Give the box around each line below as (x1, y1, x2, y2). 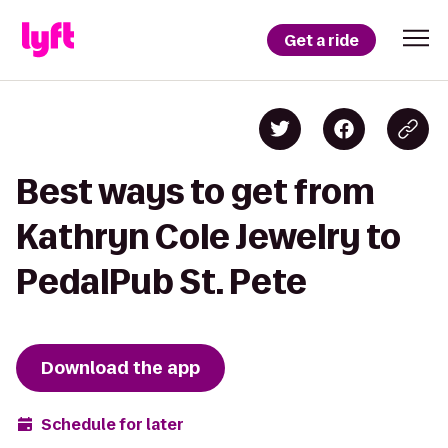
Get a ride (284, 29, 359, 51)
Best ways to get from (16, 173, 375, 210)
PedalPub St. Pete (16, 263, 307, 300)
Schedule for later (41, 413, 184, 435)
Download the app (41, 356, 200, 380)
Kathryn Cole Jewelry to (16, 218, 401, 255)
